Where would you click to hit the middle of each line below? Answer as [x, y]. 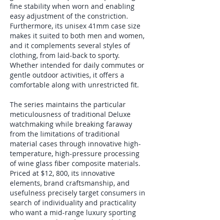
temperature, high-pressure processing [75, 153]
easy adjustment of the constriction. [69, 16]
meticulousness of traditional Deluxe [70, 114]
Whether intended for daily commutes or [77, 65]
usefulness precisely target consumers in [78, 193]
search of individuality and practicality [73, 203]
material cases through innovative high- [75, 144]
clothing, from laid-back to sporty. [65, 55]
